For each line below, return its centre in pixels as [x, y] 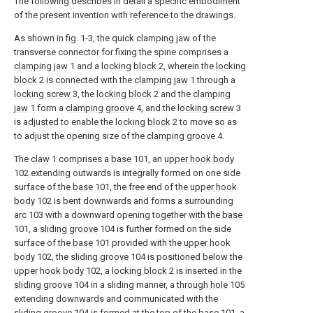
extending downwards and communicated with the [116, 299]
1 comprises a [80, 159]
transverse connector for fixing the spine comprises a [121, 52]
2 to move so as [204, 122]
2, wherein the [186, 66]
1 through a [212, 80]
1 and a [85, 66]
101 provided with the [138, 243]
